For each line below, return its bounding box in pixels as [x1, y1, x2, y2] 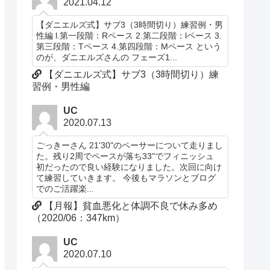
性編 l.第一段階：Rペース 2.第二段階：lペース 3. [36, 30, 222, 40]
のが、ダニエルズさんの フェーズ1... [36, 52, 178, 62]
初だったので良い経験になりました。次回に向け [36, 162, 222, 172]
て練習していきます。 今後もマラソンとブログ [36, 173, 216, 183]
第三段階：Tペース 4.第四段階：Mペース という [36, 41, 222, 51]
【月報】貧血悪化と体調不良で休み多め [42, 201, 218, 212]
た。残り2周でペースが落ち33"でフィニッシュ [36, 151, 215, 162]
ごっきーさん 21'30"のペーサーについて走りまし [36, 140, 224, 151]
